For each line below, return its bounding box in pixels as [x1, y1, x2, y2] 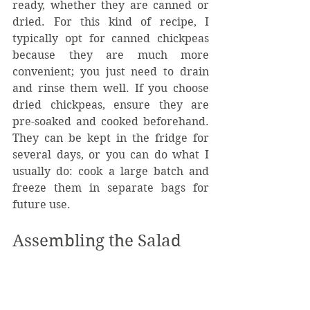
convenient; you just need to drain [12, 64, 209, 78]
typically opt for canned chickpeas [12, 31, 209, 45]
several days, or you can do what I [12, 147, 209, 161]
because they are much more [12, 48, 209, 62]
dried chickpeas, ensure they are [12, 98, 209, 111]
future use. [12, 197, 71, 211]
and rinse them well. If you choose [12, 81, 209, 95]
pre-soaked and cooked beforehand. [12, 114, 209, 128]
